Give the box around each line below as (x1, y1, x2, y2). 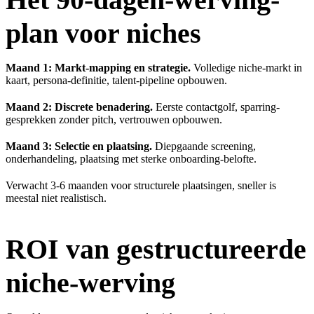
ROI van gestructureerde (6, 233, 306, 265)
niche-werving (6, 266, 175, 299)
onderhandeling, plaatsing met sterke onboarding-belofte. (6, 152, 257, 165)
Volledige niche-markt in (191, 61, 302, 74)
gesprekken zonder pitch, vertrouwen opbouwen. (6, 113, 222, 125)
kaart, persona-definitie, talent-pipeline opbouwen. (6, 74, 227, 86)
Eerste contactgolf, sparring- (153, 100, 280, 113)
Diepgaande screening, (152, 139, 256, 152)
